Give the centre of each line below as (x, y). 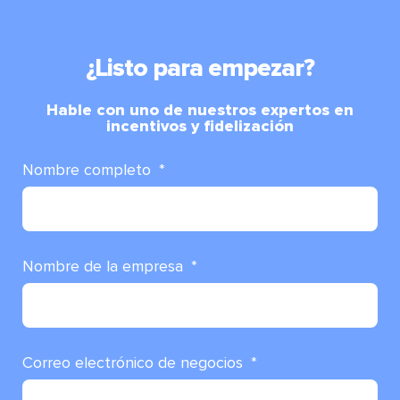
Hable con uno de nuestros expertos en (200, 109)
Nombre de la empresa (105, 266)
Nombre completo (89, 169)
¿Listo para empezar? (200, 67)
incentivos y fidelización (200, 125)
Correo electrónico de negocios (135, 362)
